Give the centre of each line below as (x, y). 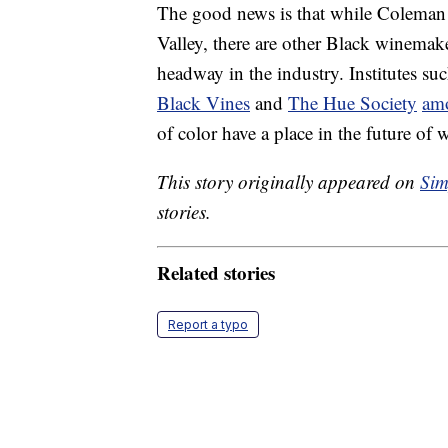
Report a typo (208, 324)
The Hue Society (352, 103)
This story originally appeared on (288, 182)
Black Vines (203, 103)
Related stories (216, 272)
